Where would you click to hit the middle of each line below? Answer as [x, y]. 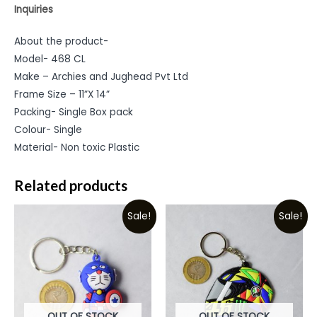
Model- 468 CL [50, 59]
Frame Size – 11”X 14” [62, 95]
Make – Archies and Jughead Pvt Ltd [101, 77]
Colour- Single [48, 130]
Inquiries [34, 9]
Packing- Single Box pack [74, 113]
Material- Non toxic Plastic [77, 148]
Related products [71, 185]
